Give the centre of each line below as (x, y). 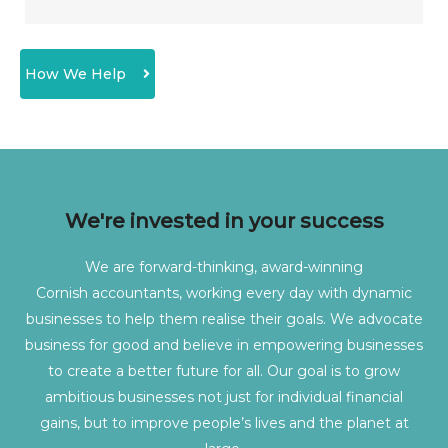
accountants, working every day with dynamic (250, 292)
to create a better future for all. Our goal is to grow (224, 370)
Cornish (62, 292)
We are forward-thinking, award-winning (224, 266)
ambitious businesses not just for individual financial (224, 396)
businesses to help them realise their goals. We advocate (224, 318)
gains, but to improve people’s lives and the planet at (224, 422)
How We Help (75, 73)
